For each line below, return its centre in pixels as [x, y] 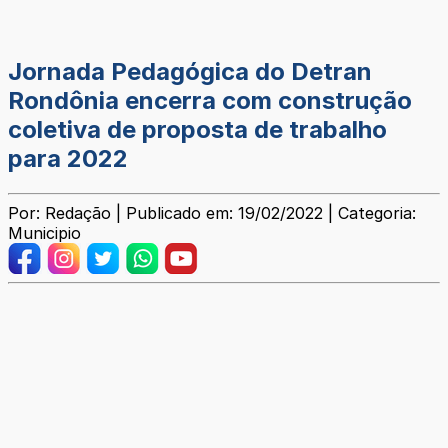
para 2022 [68, 159]
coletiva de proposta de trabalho [197, 130]
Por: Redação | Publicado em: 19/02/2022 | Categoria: [212, 213]
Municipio [44, 233]
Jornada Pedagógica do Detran [190, 72]
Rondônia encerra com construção [210, 101]
